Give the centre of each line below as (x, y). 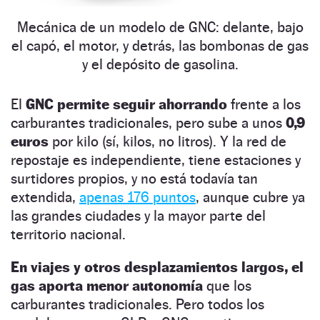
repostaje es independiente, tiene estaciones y (156, 160)
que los (227, 286)
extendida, (45, 197)
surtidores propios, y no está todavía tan (134, 179)
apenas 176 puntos (137, 197)
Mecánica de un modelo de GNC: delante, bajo (160, 27)
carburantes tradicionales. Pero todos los (137, 305)
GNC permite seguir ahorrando (126, 105)
